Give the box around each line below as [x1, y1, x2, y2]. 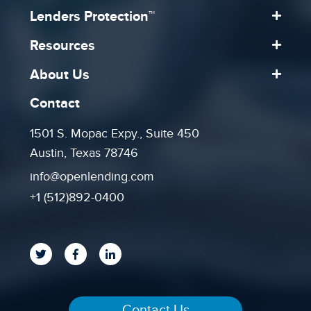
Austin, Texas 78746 [30, 146, 139, 160]
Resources [30, 37, 96, 54]
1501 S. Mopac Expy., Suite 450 [30, 126, 200, 141]
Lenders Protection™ [30, 8, 155, 25]
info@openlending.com [30, 169, 155, 184]
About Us [30, 67, 90, 83]
